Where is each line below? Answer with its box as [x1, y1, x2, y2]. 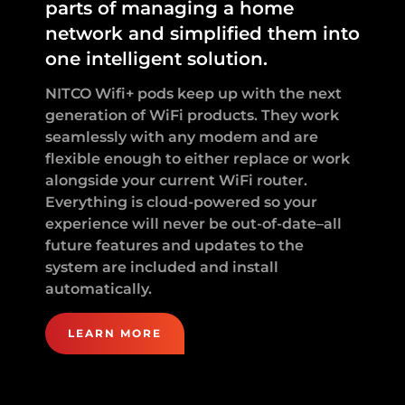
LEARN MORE [68, 325, 162, 340]
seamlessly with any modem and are [45, 127, 318, 146]
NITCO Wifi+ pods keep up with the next [45, 84, 342, 102]
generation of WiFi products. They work [45, 106, 339, 124]
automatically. [45, 279, 152, 297]
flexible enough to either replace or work [45, 149, 350, 167]
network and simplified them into [45, 22, 360, 44]
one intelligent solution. [45, 47, 268, 70]
